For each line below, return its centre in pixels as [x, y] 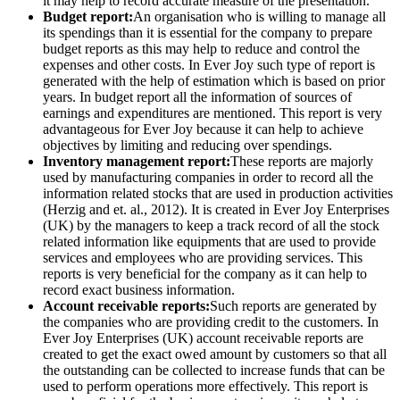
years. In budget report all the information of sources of [197, 97]
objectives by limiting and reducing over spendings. [187, 146]
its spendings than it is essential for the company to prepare [208, 33]
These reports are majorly [302, 162]
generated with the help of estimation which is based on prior [214, 81]
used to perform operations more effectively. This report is [205, 387]
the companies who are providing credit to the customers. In [211, 322]
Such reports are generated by [293, 306]
